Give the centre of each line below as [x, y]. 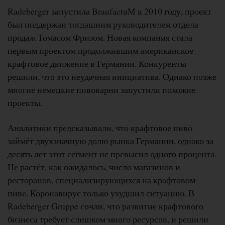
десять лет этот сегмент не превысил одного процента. [112, 153]
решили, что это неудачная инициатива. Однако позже [112, 76]
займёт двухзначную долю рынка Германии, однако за [110, 140]
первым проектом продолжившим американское [100, 50]
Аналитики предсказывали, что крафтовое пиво [100, 127]
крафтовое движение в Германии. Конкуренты [97, 63]
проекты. [25, 102]
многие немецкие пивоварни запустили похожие [101, 89]
